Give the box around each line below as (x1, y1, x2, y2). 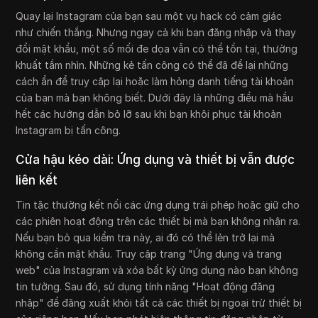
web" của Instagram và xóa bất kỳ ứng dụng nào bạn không (16, 264, 299, 277)
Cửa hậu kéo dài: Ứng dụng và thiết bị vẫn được (16, 153, 295, 168)
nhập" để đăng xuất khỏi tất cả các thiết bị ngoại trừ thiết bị (16, 297, 302, 309)
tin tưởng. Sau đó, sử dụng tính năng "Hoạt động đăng (16, 280, 275, 293)
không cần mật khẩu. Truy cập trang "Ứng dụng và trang (16, 248, 283, 261)
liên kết (16, 173, 58, 188)
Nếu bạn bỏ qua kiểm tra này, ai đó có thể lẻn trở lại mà (16, 231, 275, 244)
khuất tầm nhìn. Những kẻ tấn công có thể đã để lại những (16, 59, 289, 72)
